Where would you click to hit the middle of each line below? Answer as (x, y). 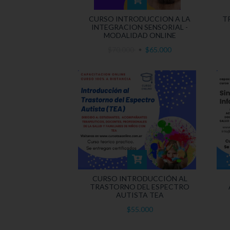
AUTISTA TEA (140, 195)
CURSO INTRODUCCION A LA (140, 18)
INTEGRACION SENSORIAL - (140, 27)
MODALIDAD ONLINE (140, 35)
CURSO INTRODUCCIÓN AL (140, 178)
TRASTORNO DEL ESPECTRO (140, 186)
